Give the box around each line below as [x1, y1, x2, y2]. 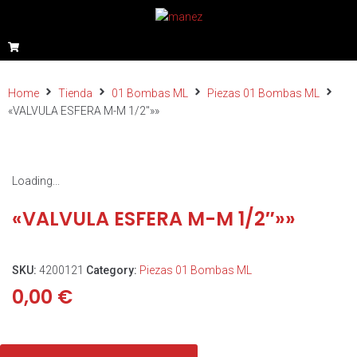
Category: [86, 264, 139, 277]
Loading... [12, 175, 60, 187]
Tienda [58, 87, 92, 100]
